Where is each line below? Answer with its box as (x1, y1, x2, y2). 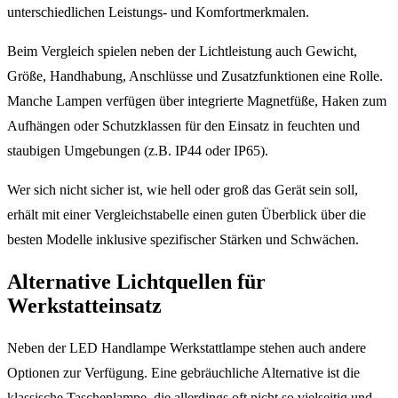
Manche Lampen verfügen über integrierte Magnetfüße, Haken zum (7, 92, 386, 108)
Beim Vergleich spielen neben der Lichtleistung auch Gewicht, (7, 43, 357, 59)
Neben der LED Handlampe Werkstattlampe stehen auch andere (7, 339, 366, 355)
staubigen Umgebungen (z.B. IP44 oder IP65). (7, 142, 268, 158)
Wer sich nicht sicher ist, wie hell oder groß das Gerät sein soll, (7, 181, 358, 197)
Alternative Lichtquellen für (7, 269, 266, 293)
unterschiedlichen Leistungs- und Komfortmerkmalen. (7, 4, 309, 20)
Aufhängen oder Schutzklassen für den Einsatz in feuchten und (7, 117, 360, 133)
